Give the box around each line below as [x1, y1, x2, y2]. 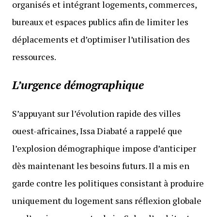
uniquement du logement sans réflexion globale [12, 194, 201, 206]
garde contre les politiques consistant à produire [12, 177, 204, 189]
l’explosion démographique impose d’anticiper [12, 142, 196, 154]
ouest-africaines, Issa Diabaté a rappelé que [12, 124, 182, 137]
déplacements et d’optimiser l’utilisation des [12, 33, 190, 45]
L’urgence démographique [12, 77, 144, 93]
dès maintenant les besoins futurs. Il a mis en [12, 159, 189, 171]
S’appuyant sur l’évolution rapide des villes [12, 107, 181, 119]
